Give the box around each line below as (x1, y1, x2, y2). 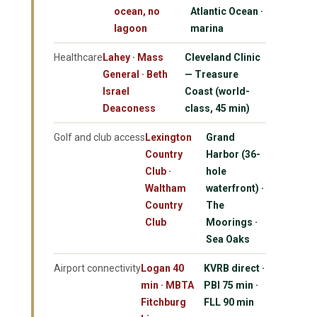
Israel (103, 85, 129, 97)
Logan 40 (141, 262, 184, 274)
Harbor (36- (205, 148, 260, 160)
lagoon (114, 22, 147, 34)
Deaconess (103, 102, 156, 114)
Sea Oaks (205, 233, 250, 245)
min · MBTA (141, 279, 194, 291)
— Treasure (184, 68, 238, 80)
